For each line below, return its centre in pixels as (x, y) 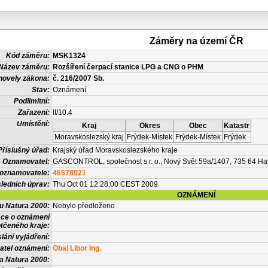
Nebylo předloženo (84, 206)
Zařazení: (34, 112)
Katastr (237, 126)
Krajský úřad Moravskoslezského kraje (115, 150)
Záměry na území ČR (196, 41)
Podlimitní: (32, 101)
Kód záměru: (28, 56)
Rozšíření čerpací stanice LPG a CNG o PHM (128, 67)
